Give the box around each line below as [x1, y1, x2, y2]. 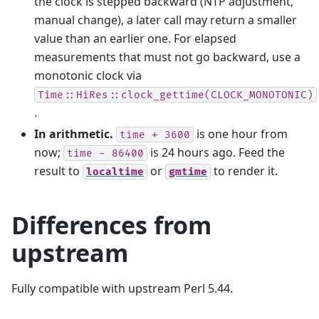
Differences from [11, 208, 211, 241]
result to [34, 162, 83, 179]
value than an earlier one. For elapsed [34, 30, 236, 46]
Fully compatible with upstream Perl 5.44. [11, 280, 233, 296]
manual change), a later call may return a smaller [34, 11, 297, 28]
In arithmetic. [34, 125, 113, 142]
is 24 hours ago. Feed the [147, 144, 285, 160]
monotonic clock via [34, 67, 142, 83]
